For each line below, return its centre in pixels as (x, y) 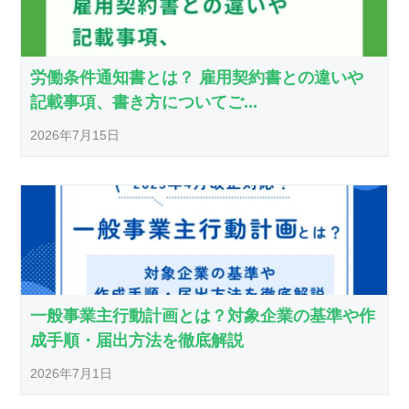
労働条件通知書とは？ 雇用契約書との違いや (197, 78)
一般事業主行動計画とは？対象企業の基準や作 (203, 316)
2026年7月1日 (72, 374)
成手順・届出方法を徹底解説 (137, 341)
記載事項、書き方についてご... (144, 103)
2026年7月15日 (75, 136)
